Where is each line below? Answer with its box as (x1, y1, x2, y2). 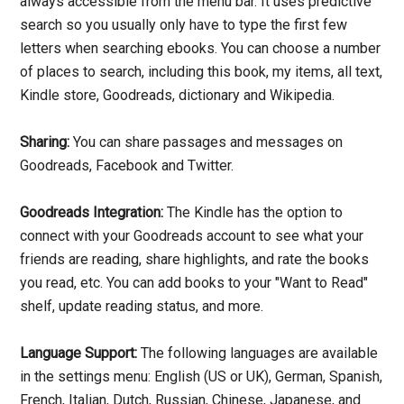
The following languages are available (137, 344, 379, 363)
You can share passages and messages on (69, 133, 344, 151)
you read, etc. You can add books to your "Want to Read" (20, 274, 369, 292)
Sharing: (20, 133, 70, 151)
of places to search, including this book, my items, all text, (20, 63, 383, 81)
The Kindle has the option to (163, 204, 344, 222)
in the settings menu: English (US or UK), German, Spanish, (20, 368, 383, 386)
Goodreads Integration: (20, 204, 164, 222)
